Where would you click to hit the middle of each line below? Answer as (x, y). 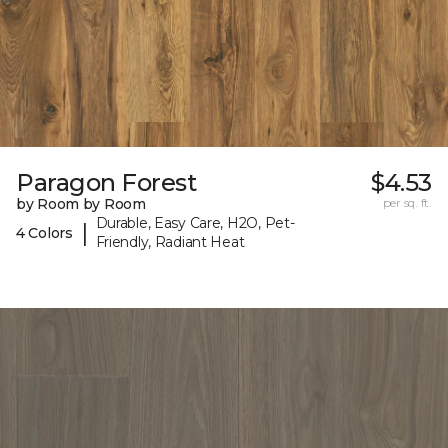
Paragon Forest (106, 183)
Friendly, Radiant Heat (170, 242)
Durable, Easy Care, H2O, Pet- (195, 223)
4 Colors (44, 232)
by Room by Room (81, 204)
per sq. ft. (407, 203)
